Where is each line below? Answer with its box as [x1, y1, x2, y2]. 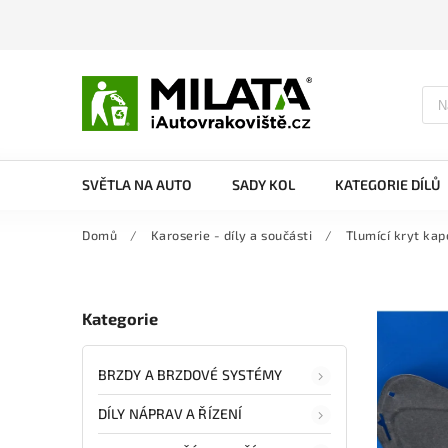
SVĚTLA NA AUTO [82, 176, 192, 193]
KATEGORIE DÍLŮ [335, 176, 440, 193]
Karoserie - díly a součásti [150, 227, 312, 243]
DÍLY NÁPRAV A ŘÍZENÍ [98, 404, 242, 422]
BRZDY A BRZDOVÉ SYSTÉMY [98, 365, 283, 383]
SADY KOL [232, 176, 295, 193]
